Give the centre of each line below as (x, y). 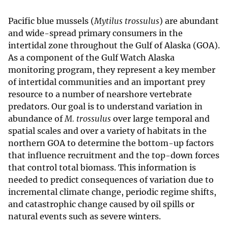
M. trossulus (88, 119)
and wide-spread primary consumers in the (95, 33)
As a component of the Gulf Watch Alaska (91, 58)
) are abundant (189, 21)
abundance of (36, 119)
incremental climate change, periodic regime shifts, (112, 192)
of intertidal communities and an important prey (107, 82)
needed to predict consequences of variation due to (111, 180)
